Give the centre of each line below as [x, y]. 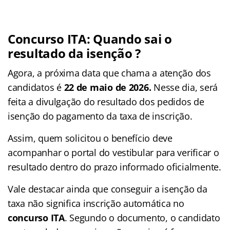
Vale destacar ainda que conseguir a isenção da [108, 189]
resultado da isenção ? [74, 53]
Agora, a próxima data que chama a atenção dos [109, 73]
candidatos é [36, 87]
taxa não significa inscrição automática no [96, 203]
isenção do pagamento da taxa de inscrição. [100, 116]
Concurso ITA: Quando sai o [90, 39]
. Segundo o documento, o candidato [142, 217]
